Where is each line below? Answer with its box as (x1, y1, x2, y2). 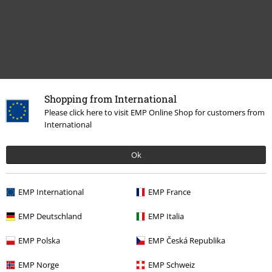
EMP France (148, 186, 191, 197)
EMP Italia (148, 211, 184, 222)
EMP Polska (18, 235, 60, 246)
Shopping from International (44, 92, 177, 105)
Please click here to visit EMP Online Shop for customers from (44, 107, 265, 118)
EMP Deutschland (18, 211, 82, 222)
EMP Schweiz (148, 259, 195, 270)
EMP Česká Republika (148, 235, 225, 246)
